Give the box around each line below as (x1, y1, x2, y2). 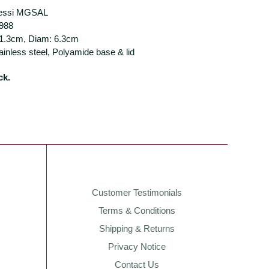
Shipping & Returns (98, 223, 175, 234)
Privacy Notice (107, 241, 166, 252)
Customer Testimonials (91, 187, 182, 198)
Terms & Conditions (98, 205, 175, 216)
